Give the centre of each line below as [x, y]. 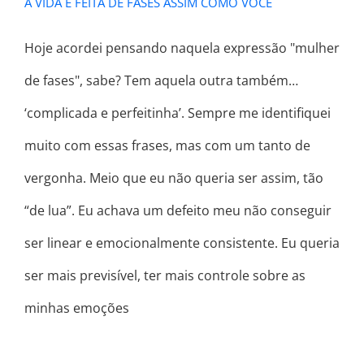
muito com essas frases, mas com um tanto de [167, 145]
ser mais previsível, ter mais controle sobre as [165, 275]
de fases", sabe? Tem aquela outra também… [161, 80]
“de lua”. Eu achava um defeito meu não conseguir [178, 210]
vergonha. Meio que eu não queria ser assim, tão [174, 178]
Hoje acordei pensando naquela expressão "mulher [182, 48]
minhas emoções [77, 308]
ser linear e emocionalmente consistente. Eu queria [182, 243]
